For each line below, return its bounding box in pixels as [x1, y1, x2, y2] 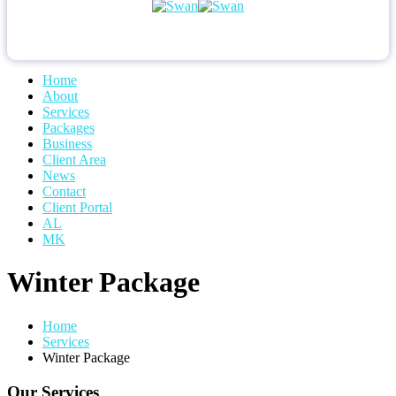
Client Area [42, 152, 106, 167]
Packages [42, 120, 95, 135]
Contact [42, 184, 86, 199]
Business [42, 136, 92, 151]
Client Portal [42, 200, 112, 215]
